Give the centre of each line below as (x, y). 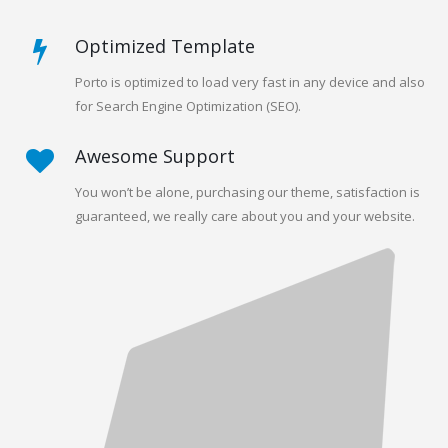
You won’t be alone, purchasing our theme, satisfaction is (247, 232)
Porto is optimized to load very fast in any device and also (250, 122)
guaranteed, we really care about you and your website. (245, 256)
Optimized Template (165, 86)
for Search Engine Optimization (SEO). (188, 146)
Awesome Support (155, 196)
